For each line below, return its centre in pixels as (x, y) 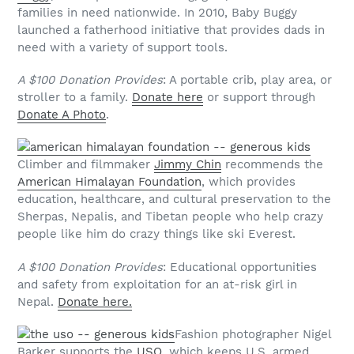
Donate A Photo (62, 115)
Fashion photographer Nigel (253, 335)
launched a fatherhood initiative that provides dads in (171, 30)
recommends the (272, 165)
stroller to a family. (75, 98)
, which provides (249, 182)
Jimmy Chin (188, 165)
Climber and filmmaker (86, 165)
